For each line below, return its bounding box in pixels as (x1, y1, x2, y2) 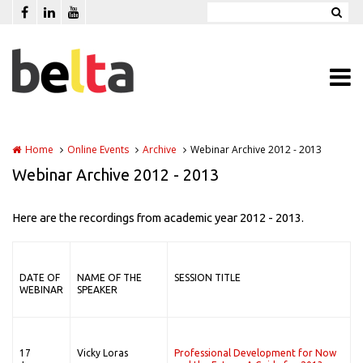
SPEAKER (77, 284, 117, 295)
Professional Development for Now (174, 348, 336, 358)
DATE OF (19, 272, 60, 283)
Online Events (67, 143, 129, 156)
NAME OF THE (77, 272, 142, 283)
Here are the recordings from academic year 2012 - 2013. (12, 211, 304, 224)
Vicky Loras (77, 348, 128, 358)
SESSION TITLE (174, 272, 241, 283)
